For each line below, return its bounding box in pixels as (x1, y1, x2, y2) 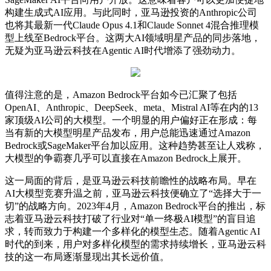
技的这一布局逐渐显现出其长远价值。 (5, 251, 169, 262)
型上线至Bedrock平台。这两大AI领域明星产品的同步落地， (5, 32, 261, 43)
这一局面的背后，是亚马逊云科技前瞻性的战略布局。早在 (5, 175, 256, 186)
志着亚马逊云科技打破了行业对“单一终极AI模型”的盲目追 (5, 213, 256, 224)
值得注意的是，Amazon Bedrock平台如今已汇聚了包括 (5, 89, 237, 100)
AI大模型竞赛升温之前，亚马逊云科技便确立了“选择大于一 (5, 188, 261, 198)
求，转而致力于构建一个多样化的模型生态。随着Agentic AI (5, 226, 260, 237)
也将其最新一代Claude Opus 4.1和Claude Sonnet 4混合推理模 (5, 19, 259, 30)
